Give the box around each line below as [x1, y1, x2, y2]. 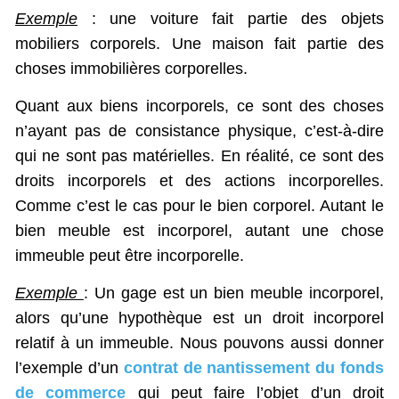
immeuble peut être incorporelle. [15, 247, 244, 265]
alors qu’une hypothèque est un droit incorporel [15, 309, 384, 328]
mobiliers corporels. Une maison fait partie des [15, 34, 384, 53]
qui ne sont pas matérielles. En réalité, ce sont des [15, 147, 384, 166]
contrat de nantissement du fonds [123, 359, 385, 378]
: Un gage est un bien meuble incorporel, [83, 284, 384, 303]
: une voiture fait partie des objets [77, 9, 384, 28]
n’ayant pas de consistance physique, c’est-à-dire [15, 122, 384, 141]
